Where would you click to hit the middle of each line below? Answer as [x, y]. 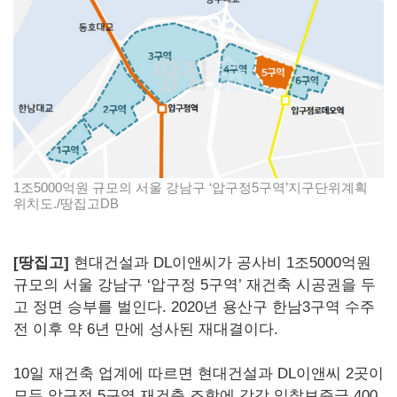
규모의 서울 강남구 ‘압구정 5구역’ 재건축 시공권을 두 [195, 285]
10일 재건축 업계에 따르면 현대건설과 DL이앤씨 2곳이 [198, 374]
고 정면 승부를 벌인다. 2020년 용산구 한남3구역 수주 [194, 307]
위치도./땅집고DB [66, 204]
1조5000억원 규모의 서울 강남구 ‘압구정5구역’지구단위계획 [191, 188]
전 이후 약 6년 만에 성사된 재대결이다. [146, 330]
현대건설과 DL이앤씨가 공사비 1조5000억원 [220, 263]
